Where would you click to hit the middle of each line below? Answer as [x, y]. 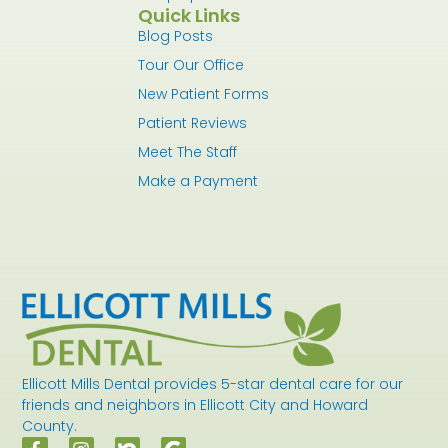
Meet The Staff [188, 152]
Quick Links [189, 16]
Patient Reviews [193, 123]
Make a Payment [198, 181]
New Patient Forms [204, 94]
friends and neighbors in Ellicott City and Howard [195, 405]
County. [50, 426]
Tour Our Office [191, 65]
